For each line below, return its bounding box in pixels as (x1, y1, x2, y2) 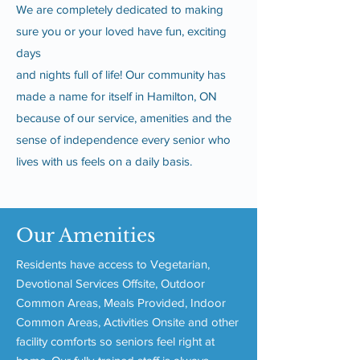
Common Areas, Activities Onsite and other (16, 315, 239, 329)
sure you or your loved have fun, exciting (16, 24, 227, 38)
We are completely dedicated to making (16, 2, 223, 16)
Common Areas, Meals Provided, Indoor (16, 296, 226, 309)
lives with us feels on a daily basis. (16, 154, 192, 168)
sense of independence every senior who (16, 133, 231, 146)
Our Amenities (16, 224, 155, 247)
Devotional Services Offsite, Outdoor (16, 276, 205, 290)
